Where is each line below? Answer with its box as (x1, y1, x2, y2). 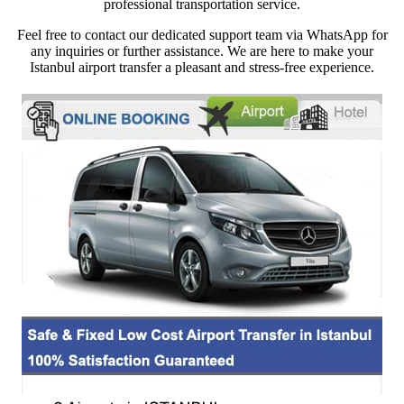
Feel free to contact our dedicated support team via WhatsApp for (16, 26, 388, 42)
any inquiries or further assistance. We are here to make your (31, 42, 373, 59)
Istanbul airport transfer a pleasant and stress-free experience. (30, 59, 374, 75)
